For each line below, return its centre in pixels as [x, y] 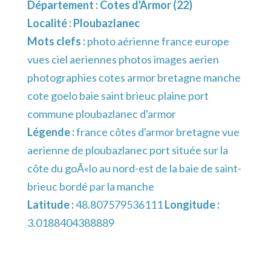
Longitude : [191, 204]
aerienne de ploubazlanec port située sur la [128, 150]
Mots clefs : [57, 41]
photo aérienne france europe [158, 41]
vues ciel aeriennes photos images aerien [123, 59]
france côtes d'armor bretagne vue [158, 132]
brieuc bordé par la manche [91, 186]
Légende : [52, 132]
